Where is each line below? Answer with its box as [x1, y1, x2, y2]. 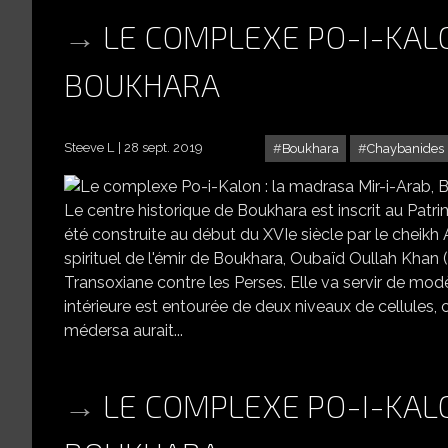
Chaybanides [366, 141, 444, 157]
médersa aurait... [64, 321, 183, 341]
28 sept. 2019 [124, 140, 202, 156]
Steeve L [64, 140, 114, 156]
